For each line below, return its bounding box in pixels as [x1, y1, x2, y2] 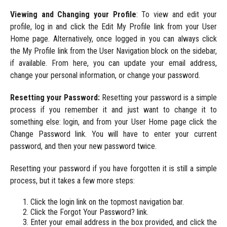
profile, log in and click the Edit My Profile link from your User [10, 22, 217, 32]
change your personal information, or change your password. [10, 70, 200, 81]
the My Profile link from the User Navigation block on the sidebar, [10, 46, 217, 56]
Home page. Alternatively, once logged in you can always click [10, 34, 217, 44]
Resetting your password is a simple [100, 93, 217, 103]
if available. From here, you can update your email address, [10, 58, 217, 68]
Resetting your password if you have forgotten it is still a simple [10, 164, 217, 174]
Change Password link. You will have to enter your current [10, 129, 217, 139]
